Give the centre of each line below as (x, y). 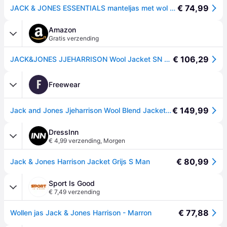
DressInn (64, 132)
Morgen (114, 141)
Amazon (62, 30)
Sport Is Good (72, 183)
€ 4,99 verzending (74, 141)
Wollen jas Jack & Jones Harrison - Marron (81, 213)
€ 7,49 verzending (74, 192)
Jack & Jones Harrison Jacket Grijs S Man (80, 161)
